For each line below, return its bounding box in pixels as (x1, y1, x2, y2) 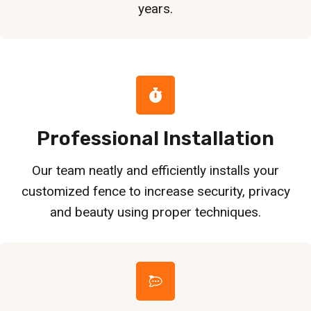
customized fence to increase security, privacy (21, 183, 290, 199)
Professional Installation (37, 126, 274, 150)
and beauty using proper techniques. (50, 203, 261, 220)
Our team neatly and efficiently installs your (32, 162, 279, 178)
